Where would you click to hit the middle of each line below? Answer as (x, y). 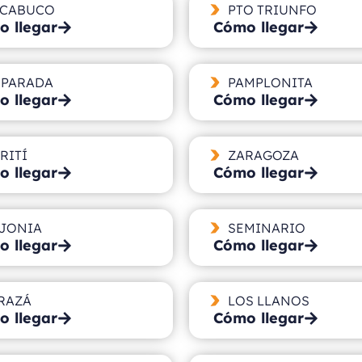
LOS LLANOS (268, 300)
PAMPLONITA (270, 82)
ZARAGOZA (263, 155)
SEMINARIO (266, 227)
